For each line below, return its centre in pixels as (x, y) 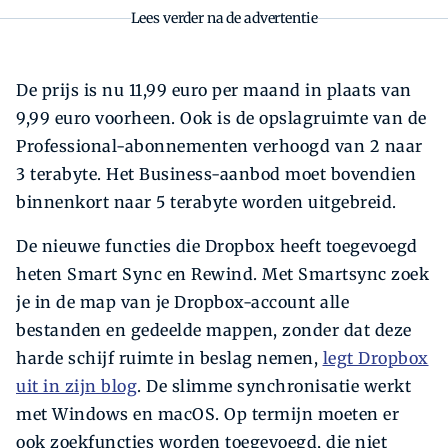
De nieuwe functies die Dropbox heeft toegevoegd (217, 246)
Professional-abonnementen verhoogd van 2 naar (219, 146)
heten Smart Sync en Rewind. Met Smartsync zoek (222, 274)
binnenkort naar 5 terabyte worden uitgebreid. (206, 202)
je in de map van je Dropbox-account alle (182, 302)
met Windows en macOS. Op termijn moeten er (207, 414)
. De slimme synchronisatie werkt (274, 386)
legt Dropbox (375, 358)
